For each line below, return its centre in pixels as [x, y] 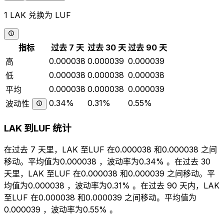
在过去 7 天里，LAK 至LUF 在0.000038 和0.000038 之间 [110, 150]
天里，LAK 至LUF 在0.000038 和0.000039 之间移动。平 [109, 174]
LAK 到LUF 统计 [38, 128]
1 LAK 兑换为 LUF [37, 15]
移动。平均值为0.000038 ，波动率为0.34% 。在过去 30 [107, 162]
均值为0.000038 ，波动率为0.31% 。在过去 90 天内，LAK [112, 186]
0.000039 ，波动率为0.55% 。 [61, 210]
